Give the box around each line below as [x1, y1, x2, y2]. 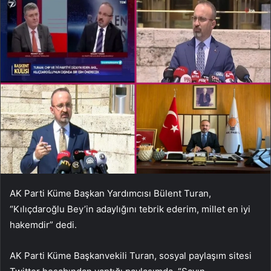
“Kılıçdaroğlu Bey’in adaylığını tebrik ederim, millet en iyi [10, 203, 250, 215]
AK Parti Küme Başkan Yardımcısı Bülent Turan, [10, 187, 211, 199]
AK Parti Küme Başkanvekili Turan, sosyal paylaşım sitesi [10, 249, 252, 261]
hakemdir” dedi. [10, 218, 77, 230]
